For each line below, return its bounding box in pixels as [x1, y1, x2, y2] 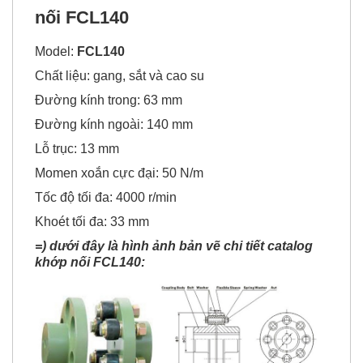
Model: [35, 45, 77, 59]
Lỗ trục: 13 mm [35, 142, 119, 156]
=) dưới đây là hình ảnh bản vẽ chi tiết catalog [35, 239, 313, 254]
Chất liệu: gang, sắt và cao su [35, 69, 204, 83]
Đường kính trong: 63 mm [35, 93, 182, 108]
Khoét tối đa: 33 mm [35, 215, 149, 229]
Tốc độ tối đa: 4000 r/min [35, 190, 177, 205]
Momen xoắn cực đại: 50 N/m [35, 166, 203, 181]
